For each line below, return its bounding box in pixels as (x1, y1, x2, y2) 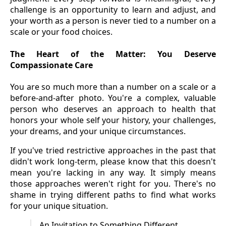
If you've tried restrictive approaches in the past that (10, 144, 216, 156)
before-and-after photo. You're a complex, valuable (10, 92, 216, 103)
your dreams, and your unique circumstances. (10, 125, 186, 137)
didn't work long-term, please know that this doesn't (10, 155, 216, 167)
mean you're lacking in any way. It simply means (10, 166, 216, 178)
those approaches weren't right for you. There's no (10, 178, 216, 189)
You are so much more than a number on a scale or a (10, 81, 216, 92)
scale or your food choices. (10, 26, 112, 38)
